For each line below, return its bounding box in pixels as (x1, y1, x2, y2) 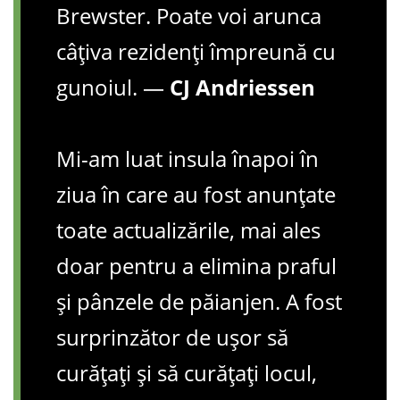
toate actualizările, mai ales (56, 214, 321, 245)
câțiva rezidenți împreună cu (56, 36, 336, 66)
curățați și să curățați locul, (56, 357, 317, 387)
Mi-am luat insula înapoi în (56, 143, 319, 173)
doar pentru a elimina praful (56, 250, 337, 280)
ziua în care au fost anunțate (56, 179, 336, 209)
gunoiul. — (56, 71, 170, 102)
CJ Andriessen (170, 71, 315, 102)
